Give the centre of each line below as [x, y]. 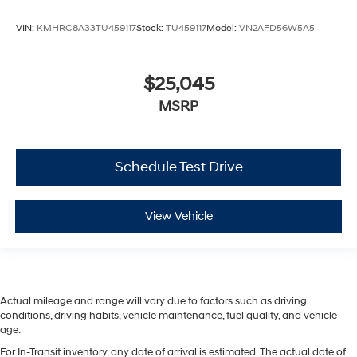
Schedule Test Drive [178, 167]
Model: [223, 29]
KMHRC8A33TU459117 [86, 29]
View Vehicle [178, 217]
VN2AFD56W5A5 [277, 29]
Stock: [151, 29]
